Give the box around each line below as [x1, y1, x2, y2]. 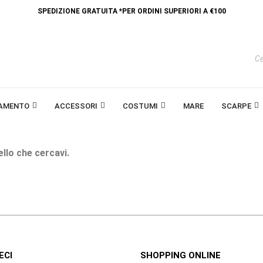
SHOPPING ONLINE [140, 250, 221, 261]
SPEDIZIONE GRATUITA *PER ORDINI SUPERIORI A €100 [37, 7, 226, 15]
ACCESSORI [54, 101, 97, 110]
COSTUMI [122, 101, 158, 110]
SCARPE [221, 101, 251, 110]
